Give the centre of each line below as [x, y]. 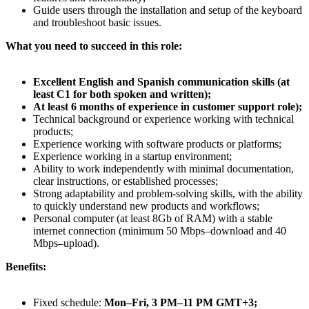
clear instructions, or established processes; [126, 181]
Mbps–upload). [66, 243]
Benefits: [26, 267]
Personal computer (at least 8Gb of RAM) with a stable [153, 219]
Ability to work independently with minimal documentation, [163, 169]
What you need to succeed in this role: [94, 46]
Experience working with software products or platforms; [157, 144]
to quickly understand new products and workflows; [146, 206]
